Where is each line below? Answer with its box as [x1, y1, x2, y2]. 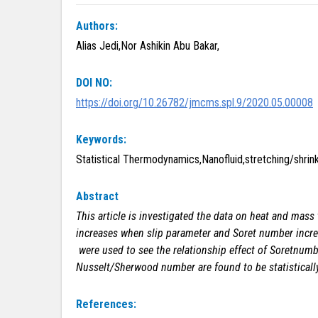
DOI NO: [76, 76, 112, 89]
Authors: [76, 19, 118, 33]
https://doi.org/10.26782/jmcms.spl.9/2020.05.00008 [76, 96, 313, 109]
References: [76, 297, 136, 311]
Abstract [76, 190, 119, 203]
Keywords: [76, 133, 126, 146]
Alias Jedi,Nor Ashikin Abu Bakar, [76, 39, 219, 53]
